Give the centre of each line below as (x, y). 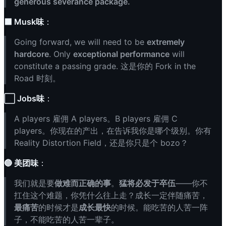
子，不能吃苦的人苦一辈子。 (67, 219)
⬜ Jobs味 (24, 98)
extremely (166, 42)
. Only (61, 54)
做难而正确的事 (83, 183)
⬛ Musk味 (24, 21)
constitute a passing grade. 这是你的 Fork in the (105, 66)
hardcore (32, 54)
